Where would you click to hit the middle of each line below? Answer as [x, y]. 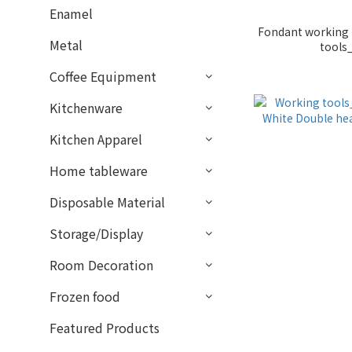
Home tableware [99, 170]
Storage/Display [96, 233]
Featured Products [104, 328]
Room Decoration [101, 265]
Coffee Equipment [103, 76]
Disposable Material [107, 202]
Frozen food [85, 296]
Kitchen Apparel [96, 139]
